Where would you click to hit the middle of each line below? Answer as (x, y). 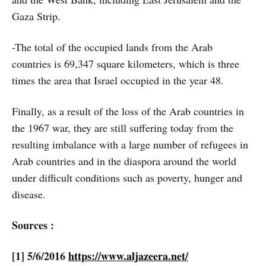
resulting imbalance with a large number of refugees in (130, 144)
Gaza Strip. (36, 16)
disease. (29, 194)
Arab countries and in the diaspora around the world (124, 161)
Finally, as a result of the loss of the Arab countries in (128, 111)
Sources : (33, 225)
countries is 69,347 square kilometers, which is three (126, 63)
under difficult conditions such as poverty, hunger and (127, 177)
